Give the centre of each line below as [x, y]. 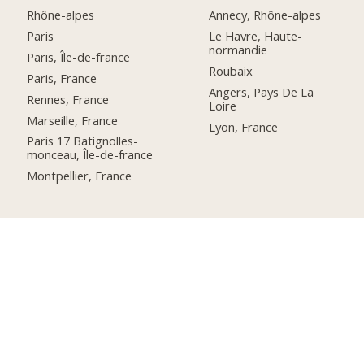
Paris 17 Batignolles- [83, 141]
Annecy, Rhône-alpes [265, 15]
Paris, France [62, 78]
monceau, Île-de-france [90, 155]
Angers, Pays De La [262, 91]
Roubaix [231, 70]
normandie [238, 49]
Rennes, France [68, 99]
